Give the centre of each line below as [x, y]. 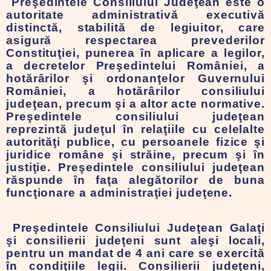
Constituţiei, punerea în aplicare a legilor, [135, 53]
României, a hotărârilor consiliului [135, 91]
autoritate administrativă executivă [135, 15]
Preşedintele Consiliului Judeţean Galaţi [135, 228]
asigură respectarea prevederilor [135, 40]
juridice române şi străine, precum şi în [135, 155]
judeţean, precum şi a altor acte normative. [135, 104]
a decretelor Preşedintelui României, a [135, 66]
